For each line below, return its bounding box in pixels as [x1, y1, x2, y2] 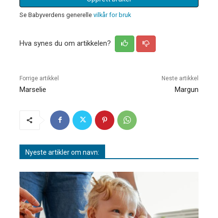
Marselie [19, 85, 46, 94]
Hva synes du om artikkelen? [19, 38, 113, 48]
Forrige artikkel [19, 74, 59, 82]
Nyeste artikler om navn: [25, 148, 99, 156]
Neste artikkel [161, 74, 199, 82]
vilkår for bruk [93, 11, 131, 18]
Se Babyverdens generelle [19, 11, 93, 18]
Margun [174, 85, 199, 94]
